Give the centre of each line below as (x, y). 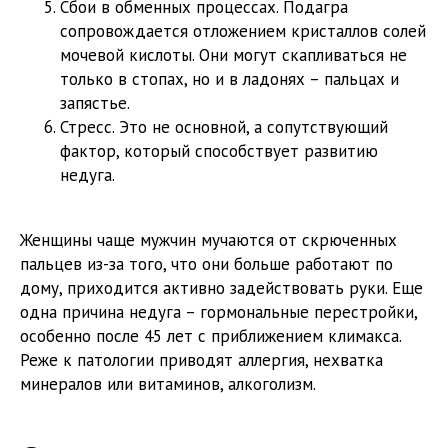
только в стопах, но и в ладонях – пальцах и (229, 79)
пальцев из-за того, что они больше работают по (206, 264)
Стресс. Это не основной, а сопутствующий (224, 127)
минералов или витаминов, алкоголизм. (168, 384)
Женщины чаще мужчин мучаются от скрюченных (208, 240)
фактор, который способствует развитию (219, 151)
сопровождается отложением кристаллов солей (243, 31)
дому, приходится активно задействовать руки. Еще (221, 288)
